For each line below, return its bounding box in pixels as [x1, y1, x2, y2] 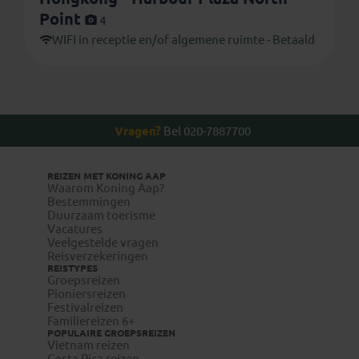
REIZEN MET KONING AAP [47, 171, 166, 182]
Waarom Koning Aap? [47, 181, 164, 196]
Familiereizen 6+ [47, 314, 135, 329]
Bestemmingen [47, 195, 131, 209]
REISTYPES [47, 263, 98, 274]
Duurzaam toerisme [47, 208, 155, 223]
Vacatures [47, 222, 103, 236]
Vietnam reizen [47, 338, 130, 353]
